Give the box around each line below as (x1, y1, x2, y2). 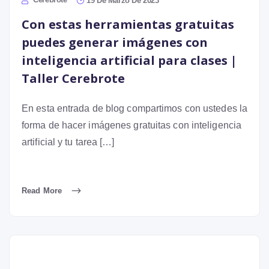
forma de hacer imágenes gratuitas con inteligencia (22, 119, 242, 130)
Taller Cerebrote (22, 70, 125, 86)
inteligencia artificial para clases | (22, 52, 237, 68)
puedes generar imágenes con (22, 34, 208, 50)
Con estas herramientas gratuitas (22, 16, 234, 32)
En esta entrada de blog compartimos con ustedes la (22, 103, 248, 113)
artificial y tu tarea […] (22, 136, 115, 147)
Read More (22, 186, 64, 195)
